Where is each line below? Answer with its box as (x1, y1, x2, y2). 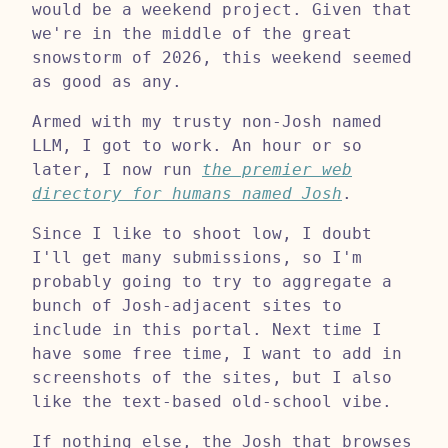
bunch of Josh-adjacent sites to (32, 295, 342, 315)
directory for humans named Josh (32, 183, 342, 203)
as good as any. (32, 71, 182, 91)
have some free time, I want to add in (32, 343, 402, 363)
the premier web (202, 159, 352, 179)
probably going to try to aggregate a (32, 271, 392, 291)
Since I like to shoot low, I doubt (32, 223, 372, 243)
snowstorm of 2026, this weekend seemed (32, 47, 412, 67)
